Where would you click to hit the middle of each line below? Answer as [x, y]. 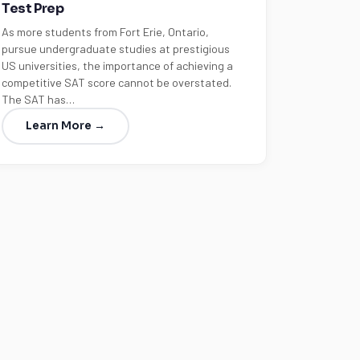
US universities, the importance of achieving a [118, 65]
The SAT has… [39, 99]
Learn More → [66, 126]
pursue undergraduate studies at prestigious [116, 49]
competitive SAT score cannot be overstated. [117, 82]
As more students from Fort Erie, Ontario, [106, 32]
